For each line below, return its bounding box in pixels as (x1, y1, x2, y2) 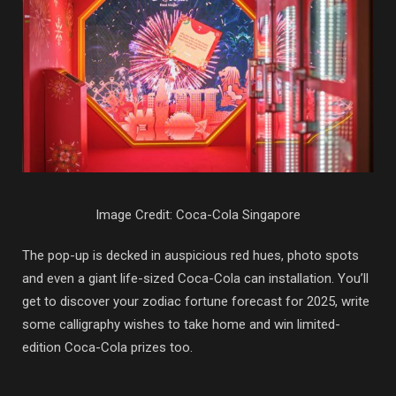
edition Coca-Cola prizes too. (22, 339, 193, 355)
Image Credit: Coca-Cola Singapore (95, 206, 301, 223)
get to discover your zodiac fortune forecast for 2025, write (22, 293, 369, 309)
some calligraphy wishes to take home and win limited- (22, 316, 340, 332)
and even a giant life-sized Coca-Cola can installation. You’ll (22, 270, 369, 286)
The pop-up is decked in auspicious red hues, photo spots (22, 247, 359, 263)
